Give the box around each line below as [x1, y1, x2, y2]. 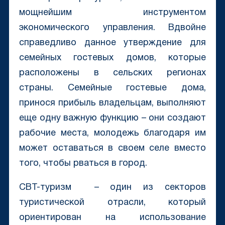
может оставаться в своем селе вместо [19, 144, 206, 153]
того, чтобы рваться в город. [19, 159, 147, 168]
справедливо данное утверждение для [19, 39, 206, 48]
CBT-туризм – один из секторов [19, 183, 206, 192]
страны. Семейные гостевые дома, [19, 84, 206, 93]
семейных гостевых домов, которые [19, 54, 206, 63]
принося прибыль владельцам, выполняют [19, 99, 206, 108]
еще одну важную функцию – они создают [19, 114, 206, 123]
